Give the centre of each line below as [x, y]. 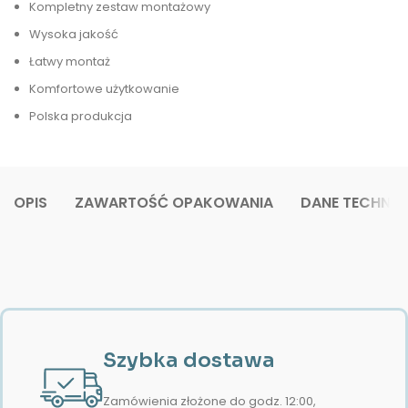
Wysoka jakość [74, 34]
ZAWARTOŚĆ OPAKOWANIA [174, 203]
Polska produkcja [81, 116]
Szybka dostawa [189, 360]
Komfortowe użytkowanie [104, 89]
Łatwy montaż [70, 61]
